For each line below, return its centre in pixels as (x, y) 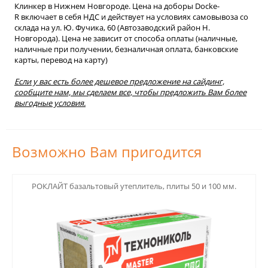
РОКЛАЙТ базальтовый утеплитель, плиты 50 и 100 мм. (134, 186)
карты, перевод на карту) (61, 60)
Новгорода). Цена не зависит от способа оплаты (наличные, (126, 38)
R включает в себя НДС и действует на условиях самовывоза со (131, 16)
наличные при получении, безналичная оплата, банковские (126, 49)
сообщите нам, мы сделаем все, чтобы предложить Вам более (130, 92)
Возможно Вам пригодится (107, 151)
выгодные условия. (50, 103)
